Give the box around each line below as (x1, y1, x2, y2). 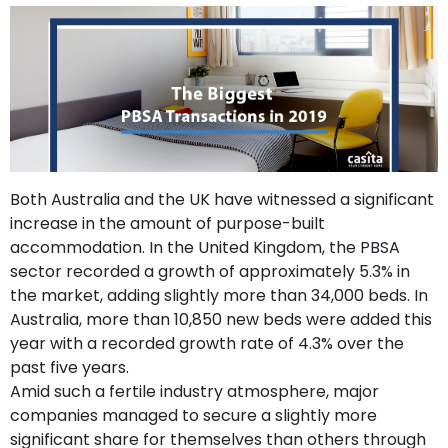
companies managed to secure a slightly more (10, 404, 377, 428)
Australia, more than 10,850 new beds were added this (10, 308, 432, 332)
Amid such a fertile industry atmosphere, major (10, 380, 379, 404)
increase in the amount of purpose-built (10, 212, 325, 236)
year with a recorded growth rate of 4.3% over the (10, 332, 404, 356)
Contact (24, 25, 88, 47)
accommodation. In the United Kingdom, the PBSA (10, 236, 400, 260)
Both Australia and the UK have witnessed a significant (10, 188, 434, 212)
